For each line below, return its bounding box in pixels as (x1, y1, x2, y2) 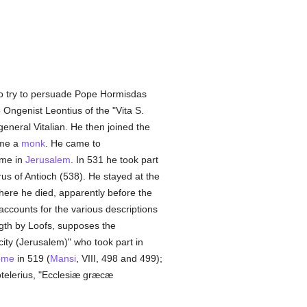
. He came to (45, 138, 101, 149)
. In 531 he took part (70, 154, 158, 165)
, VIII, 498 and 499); (75, 253, 162, 264)
